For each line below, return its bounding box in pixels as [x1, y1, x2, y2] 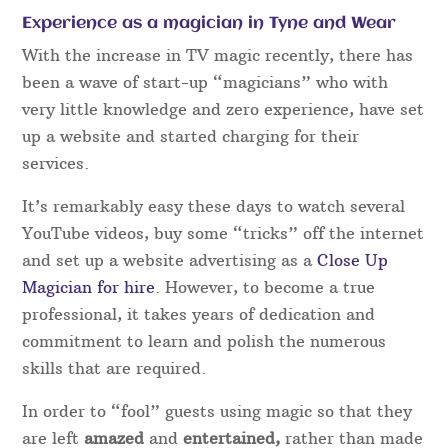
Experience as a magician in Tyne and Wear [22, 15, 397, 33]
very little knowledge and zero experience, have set [22, 99, 425, 120]
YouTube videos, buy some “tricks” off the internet [22, 223, 425, 244]
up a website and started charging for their [22, 126, 360, 147]
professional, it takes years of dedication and [22, 304, 376, 325]
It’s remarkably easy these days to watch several [22, 196, 406, 217]
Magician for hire [22, 277, 156, 298]
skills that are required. [22, 358, 207, 379]
